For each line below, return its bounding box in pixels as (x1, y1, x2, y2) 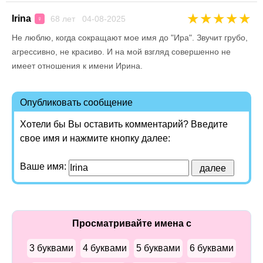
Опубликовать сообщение (20, 97, 133, 107)
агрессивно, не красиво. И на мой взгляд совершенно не (12, 47, 231, 56)
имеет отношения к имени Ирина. (12, 61, 143, 70)
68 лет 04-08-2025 (48, 14, 126, 23)
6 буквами (190, 243, 234, 253)
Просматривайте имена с (72, 218, 191, 228)
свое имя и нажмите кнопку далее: (20, 133, 170, 143)
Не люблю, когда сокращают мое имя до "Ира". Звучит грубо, (12, 33, 248, 42)
